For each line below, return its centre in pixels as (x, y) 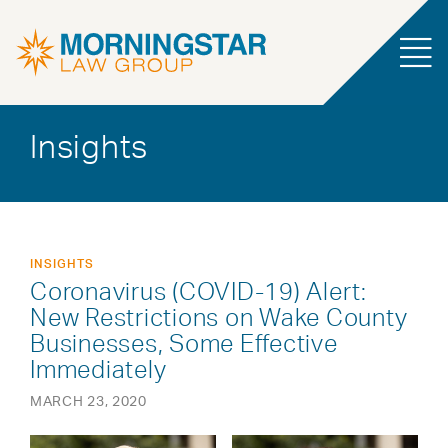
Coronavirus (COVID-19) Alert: (198, 291)
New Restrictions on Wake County (219, 317)
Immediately (98, 369)
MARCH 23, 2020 (88, 400)
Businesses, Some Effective (184, 343)
